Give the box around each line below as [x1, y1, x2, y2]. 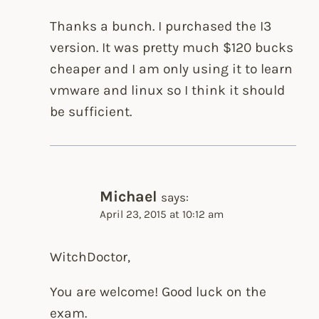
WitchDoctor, [50, 248, 131, 265]
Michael [100, 187, 158, 206]
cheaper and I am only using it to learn [50, 60, 293, 77]
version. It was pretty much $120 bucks [50, 38, 294, 56]
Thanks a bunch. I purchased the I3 [50, 17, 272, 34]
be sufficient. [50, 103, 132, 120]
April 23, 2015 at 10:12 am [100, 208, 224, 221]
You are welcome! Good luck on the [50, 283, 267, 300]
